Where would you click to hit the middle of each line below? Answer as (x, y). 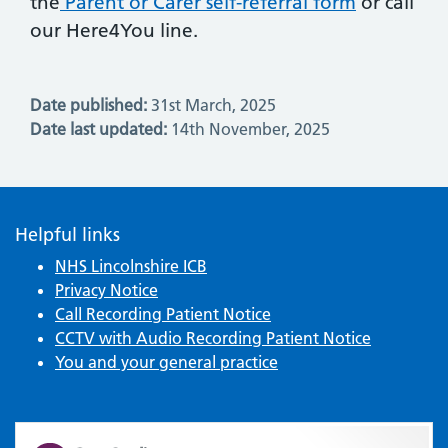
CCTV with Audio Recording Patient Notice (213, 337)
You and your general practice (166, 361)
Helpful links (67, 234)
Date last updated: (98, 128)
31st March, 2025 (211, 104)
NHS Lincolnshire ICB (131, 265)
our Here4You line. (114, 30)
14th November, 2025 (248, 128)
